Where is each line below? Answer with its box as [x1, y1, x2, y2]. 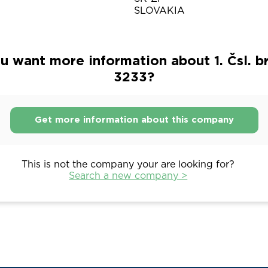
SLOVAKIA [134, 6, 185, 16]
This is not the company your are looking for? [22, 160, 235, 170]
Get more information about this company [34, 115, 234, 124]
